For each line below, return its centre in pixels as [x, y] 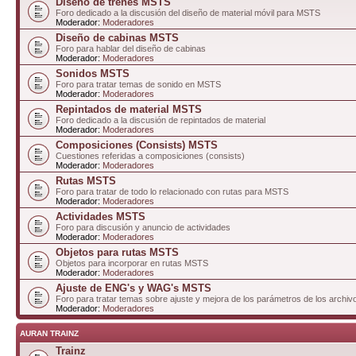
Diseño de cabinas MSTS [117, 37]
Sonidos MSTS [93, 73]
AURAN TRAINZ [49, 333]
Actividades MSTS [101, 216]
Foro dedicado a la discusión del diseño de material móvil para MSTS [188, 12]
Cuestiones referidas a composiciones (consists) [150, 155]
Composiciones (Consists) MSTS [137, 145]
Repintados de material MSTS [129, 109]
